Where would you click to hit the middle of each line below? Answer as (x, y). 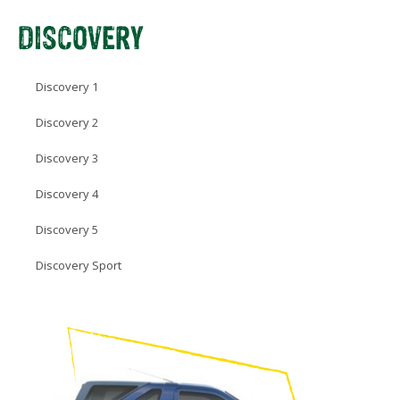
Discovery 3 (67, 158)
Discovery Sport (79, 265)
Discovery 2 (67, 122)
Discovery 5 (67, 229)
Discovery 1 (67, 86)
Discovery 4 (67, 193)
